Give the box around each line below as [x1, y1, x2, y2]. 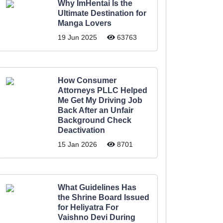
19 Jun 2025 [58, 33, 97, 41]
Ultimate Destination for [58, 9, 146, 17]
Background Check [58, 116, 131, 124]
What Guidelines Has [58, 183, 136, 192]
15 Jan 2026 [58, 140, 97, 148]
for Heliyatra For [58, 203, 118, 212]
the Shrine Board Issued [58, 193, 149, 202]
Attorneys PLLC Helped [58, 86, 147, 95]
